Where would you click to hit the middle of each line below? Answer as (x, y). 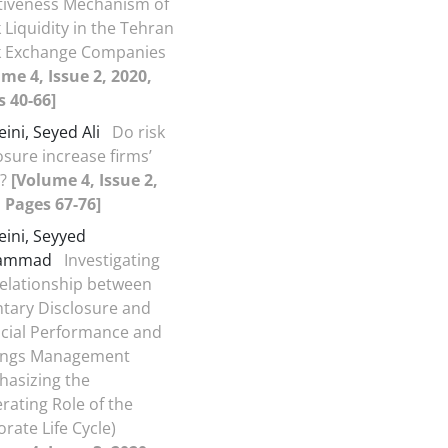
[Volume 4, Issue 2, (84, 180)
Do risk (138, 132)
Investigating (112, 260)
